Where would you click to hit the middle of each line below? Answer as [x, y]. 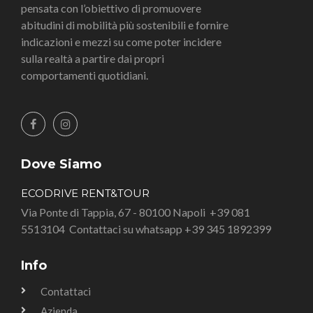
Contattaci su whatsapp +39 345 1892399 [169, 229]
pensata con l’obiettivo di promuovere [111, 8]
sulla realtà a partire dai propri [93, 59]
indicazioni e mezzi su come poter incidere [121, 42]
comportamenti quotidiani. [85, 75]
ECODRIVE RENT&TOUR [85, 194]
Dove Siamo [61, 165]
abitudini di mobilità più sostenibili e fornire [125, 25]
